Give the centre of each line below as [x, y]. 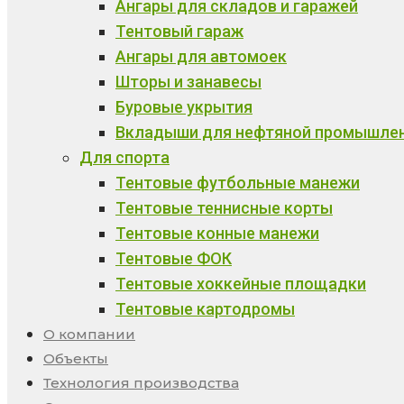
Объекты [76, 358]
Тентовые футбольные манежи [238, 183]
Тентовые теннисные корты [224, 208]
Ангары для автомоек [201, 56]
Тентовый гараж [179, 31]
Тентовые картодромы [205, 309]
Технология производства [141, 383]
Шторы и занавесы [188, 82]
